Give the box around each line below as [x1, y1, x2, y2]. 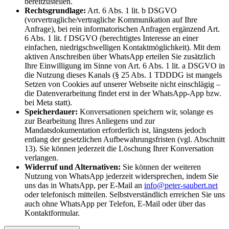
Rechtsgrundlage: [25, 6, 86, 15]
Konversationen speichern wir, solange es [78, 107, 213, 117]
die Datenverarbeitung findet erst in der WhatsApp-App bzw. [25, 89, 221, 98]
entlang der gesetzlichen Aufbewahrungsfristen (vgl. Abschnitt [25, 135, 225, 144]
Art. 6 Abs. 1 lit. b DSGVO [86, 6, 177, 15]
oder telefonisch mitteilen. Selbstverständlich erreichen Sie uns [25, 190, 225, 199]
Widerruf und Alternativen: [25, 163, 121, 172]
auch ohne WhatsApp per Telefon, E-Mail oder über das [25, 199, 205, 209]
